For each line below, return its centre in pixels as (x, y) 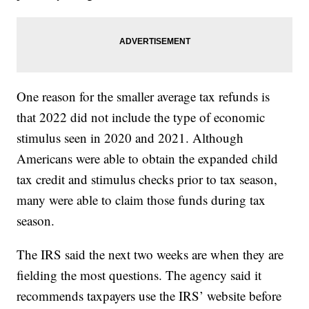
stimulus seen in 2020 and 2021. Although (130, 138)
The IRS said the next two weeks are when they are (150, 255)
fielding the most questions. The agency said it (139, 275)
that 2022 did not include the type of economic (141, 117)
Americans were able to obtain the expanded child (148, 159)
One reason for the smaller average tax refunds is (143, 97)
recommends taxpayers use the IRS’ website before (149, 296)
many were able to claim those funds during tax (141, 200)
